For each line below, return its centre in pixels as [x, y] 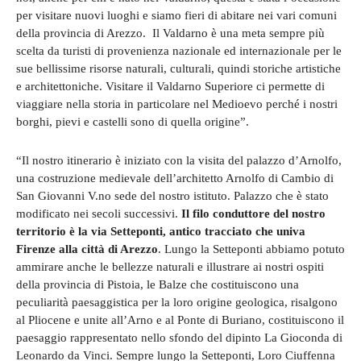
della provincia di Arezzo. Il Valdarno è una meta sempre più [170, 33]
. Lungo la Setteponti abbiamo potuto [251, 249]
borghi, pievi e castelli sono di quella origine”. [133, 121]
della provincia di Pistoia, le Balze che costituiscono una [158, 284]
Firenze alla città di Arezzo [87, 249]
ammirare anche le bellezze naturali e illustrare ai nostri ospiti [170, 266]
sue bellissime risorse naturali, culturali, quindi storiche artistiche [178, 68]
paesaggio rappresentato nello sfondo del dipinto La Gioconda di [179, 337]
